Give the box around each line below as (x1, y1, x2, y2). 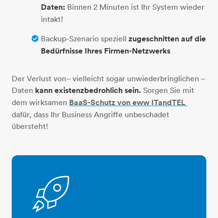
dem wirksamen (12, 97, 69, 107)
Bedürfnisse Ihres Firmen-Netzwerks (41, 45, 170, 56)
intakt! (41, 14, 63, 24)
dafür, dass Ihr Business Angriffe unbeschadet (12, 109, 169, 119)
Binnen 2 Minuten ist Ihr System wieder (67, 1, 204, 12)
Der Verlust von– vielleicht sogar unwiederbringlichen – (12, 73, 205, 83)
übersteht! (12, 121, 48, 131)
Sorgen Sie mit (143, 85, 194, 95)
